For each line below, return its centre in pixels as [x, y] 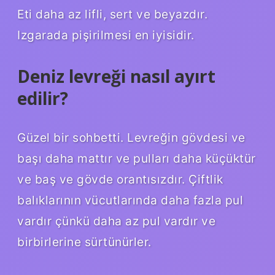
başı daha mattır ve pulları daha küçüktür [137, 159]
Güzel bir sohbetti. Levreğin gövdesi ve [131, 138]
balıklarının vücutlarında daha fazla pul [130, 200]
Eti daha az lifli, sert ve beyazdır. [112, 14]
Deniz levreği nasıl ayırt [116, 76]
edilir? [43, 99]
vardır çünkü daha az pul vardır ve [116, 221]
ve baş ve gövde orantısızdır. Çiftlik [120, 180]
